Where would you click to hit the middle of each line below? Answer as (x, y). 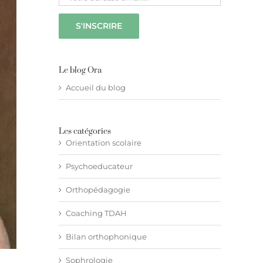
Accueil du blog (96, 87)
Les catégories (85, 131)
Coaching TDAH (96, 213)
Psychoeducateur (99, 166)
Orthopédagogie (98, 190)
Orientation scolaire (104, 143)
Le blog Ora (80, 70)
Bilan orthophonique (106, 237)
